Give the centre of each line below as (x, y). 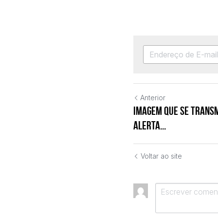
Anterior (153, 98)
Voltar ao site (161, 156)
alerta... (150, 126)
